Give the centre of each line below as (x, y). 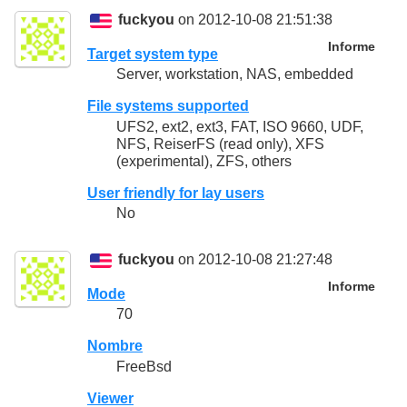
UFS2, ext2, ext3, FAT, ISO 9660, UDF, (240, 126)
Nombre (115, 346)
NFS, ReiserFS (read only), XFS (220, 144)
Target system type (153, 55)
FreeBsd (144, 366)
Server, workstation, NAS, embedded (235, 74)
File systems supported (168, 106)
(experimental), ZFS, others (204, 161)
